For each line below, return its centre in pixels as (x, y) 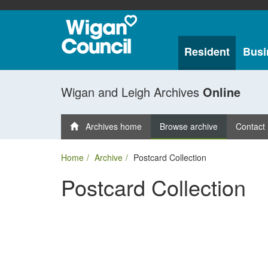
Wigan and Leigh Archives (132, 92)
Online (222, 92)
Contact (250, 126)
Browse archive (189, 126)
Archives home (110, 126)
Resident (207, 51)
